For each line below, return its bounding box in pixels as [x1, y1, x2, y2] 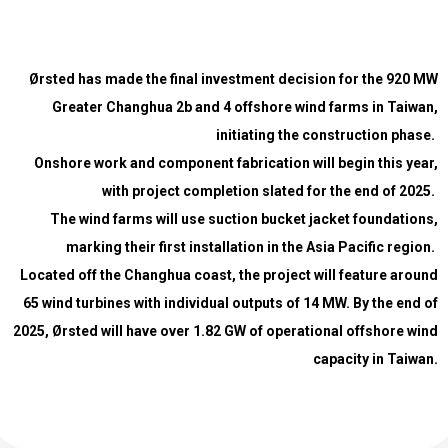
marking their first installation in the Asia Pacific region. [66, 238, 438, 255]
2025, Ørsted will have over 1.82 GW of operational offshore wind [13, 322, 438, 339]
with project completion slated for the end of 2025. [102, 182, 438, 199]
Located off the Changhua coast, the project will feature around [20, 266, 438, 283]
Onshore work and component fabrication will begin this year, [34, 154, 438, 171]
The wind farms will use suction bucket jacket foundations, [50, 210, 438, 227]
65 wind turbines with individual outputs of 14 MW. [23, 294, 353, 311]
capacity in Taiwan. [313, 350, 438, 367]
